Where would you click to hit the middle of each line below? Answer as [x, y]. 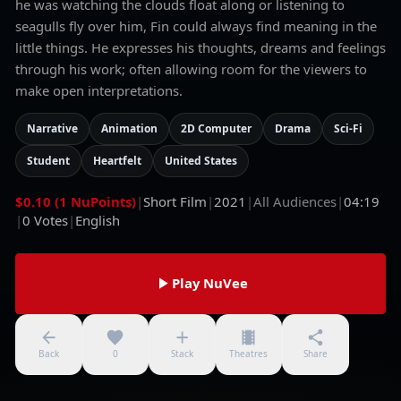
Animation [129, 128]
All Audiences [295, 201]
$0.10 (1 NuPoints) [76, 201]
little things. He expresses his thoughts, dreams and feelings [200, 48]
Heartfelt [117, 161]
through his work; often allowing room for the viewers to [191, 69]
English [98, 220]
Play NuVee [210, 283]
